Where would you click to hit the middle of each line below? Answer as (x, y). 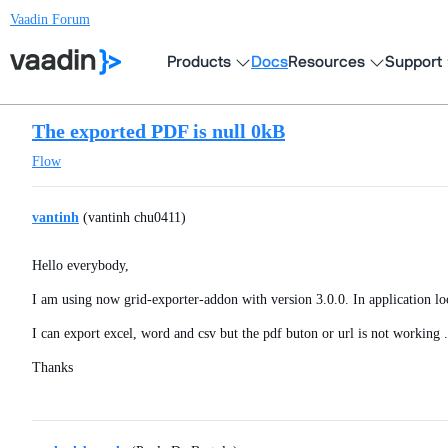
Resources (326, 62)
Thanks (52, 367)
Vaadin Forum (50, 19)
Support (413, 62)
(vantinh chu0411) (132, 217)
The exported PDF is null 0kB (158, 131)
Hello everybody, (80, 265)
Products (199, 62)
